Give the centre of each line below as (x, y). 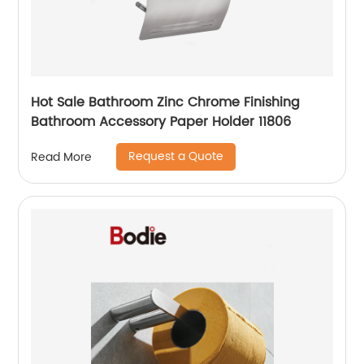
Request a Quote (176, 156)
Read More (62, 157)
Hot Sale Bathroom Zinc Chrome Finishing (166, 102)
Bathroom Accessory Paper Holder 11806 (161, 122)
